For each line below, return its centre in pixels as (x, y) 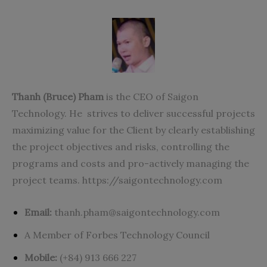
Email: (38, 212)
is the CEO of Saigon (151, 96)
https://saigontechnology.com (152, 180)
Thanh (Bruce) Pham (58, 96)
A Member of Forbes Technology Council (117, 235)
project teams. (47, 180)
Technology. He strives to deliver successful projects (133, 113)
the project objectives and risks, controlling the (121, 146)
